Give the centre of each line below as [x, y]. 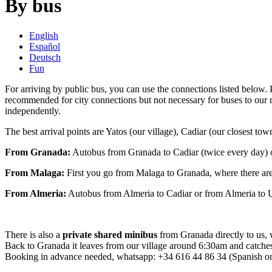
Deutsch [45, 57]
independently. [33, 110]
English [44, 35]
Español [45, 46]
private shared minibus [109, 234]
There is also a [32, 234]
